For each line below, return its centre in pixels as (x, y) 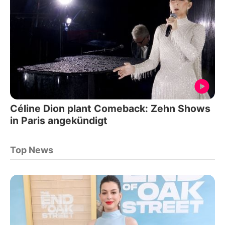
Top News (32, 150)
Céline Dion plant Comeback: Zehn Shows (110, 108)
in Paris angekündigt (59, 120)
